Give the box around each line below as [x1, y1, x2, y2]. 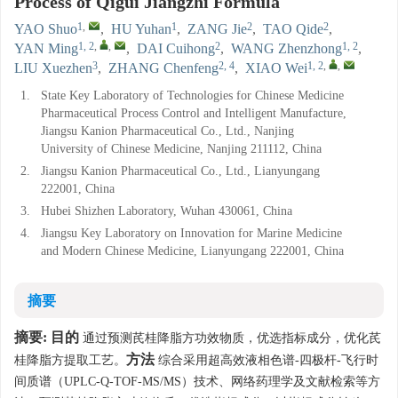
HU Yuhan [111, 21, 171, 36]
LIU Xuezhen [14, 60, 92, 76]
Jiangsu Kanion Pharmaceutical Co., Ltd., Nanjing [41, 124, 294, 138]
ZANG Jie [187, 21, 247, 36]
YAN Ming [14, 41, 78, 56]
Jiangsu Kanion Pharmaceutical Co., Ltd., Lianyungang [41, 164, 320, 178]
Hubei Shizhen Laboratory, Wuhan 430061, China [41, 204, 292, 218]
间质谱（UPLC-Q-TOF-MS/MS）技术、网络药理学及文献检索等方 [14, 375, 380, 388]
